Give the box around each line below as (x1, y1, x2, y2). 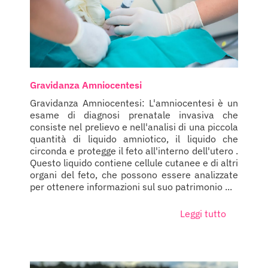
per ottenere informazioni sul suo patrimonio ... (30, 181, 232, 193)
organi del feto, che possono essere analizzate (30, 169, 238, 181)
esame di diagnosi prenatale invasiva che (30, 109, 238, 121)
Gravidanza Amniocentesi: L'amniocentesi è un (30, 97, 238, 109)
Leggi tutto (180, 208, 226, 220)
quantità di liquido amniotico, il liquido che (30, 133, 238, 145)
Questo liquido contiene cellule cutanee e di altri (30, 157, 238, 169)
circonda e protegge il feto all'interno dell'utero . (30, 145, 238, 157)
